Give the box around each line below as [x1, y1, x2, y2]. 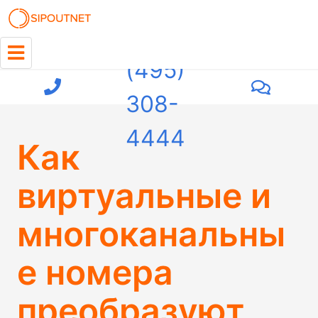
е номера [17, 251, 173, 293]
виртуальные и [17, 175, 271, 216]
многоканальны [17, 213, 285, 255]
